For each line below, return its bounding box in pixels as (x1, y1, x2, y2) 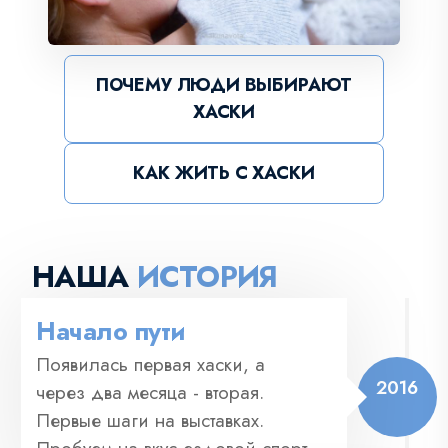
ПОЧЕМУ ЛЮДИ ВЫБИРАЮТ (95, 71, 353, 98)
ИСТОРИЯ (137, 254, 278, 298)
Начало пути (36, 312, 186, 349)
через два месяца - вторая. (36, 378, 264, 406)
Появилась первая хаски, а (36, 350, 265, 378)
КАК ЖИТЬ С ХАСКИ (133, 159, 315, 186)
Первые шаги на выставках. (36, 406, 264, 434)
